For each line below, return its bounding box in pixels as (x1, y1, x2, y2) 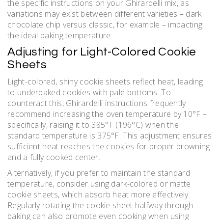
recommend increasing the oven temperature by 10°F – (7, 108, 207, 119)
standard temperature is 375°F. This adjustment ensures (7, 130, 212, 141)
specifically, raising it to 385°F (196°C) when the (7, 119, 179, 130)
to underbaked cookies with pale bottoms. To (7, 86, 171, 98)
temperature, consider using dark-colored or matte (7, 178, 191, 189)
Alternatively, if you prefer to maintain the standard (7, 167, 190, 178)
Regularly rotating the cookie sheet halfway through (7, 199, 193, 211)
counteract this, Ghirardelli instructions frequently (7, 97, 186, 109)
